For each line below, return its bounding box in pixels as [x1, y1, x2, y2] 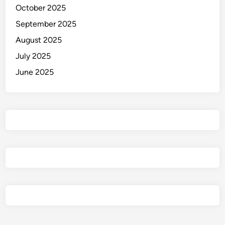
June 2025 [16, 67, 54, 77]
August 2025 [16, 35, 62, 45]
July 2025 [16, 51, 51, 61]
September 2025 [16, 19, 77, 29]
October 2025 [16, 3, 66, 13]
